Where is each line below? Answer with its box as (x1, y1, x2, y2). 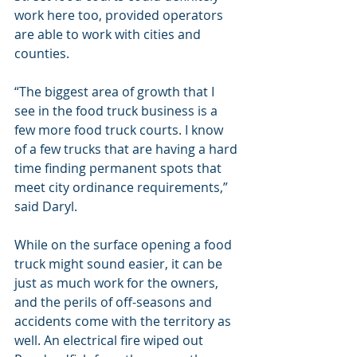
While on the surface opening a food (14, 235, 235, 253)
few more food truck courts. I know (14, 120, 226, 139)
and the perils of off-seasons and (14, 292, 215, 311)
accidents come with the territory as (14, 312, 234, 330)
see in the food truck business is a (14, 101, 221, 120)
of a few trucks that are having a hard (14, 139, 241, 158)
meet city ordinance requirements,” (14, 178, 231, 196)
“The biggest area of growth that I (14, 82, 218, 100)
